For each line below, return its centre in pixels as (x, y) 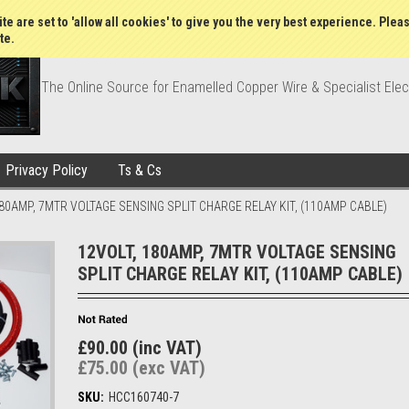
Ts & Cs (140, 170)
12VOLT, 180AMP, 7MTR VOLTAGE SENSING (237, 252)
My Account (300, 13)
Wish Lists (225, 13)
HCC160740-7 (144, 397)
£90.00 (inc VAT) (140, 348)
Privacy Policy (47, 170)
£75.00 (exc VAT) (142, 368)
